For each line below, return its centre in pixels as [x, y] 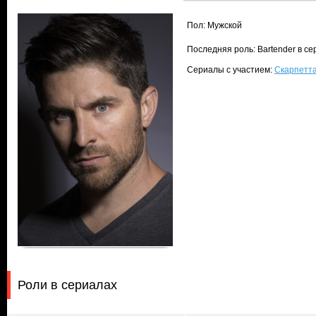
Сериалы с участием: [231, 70]
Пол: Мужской [214, 25]
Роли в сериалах [67, 285]
